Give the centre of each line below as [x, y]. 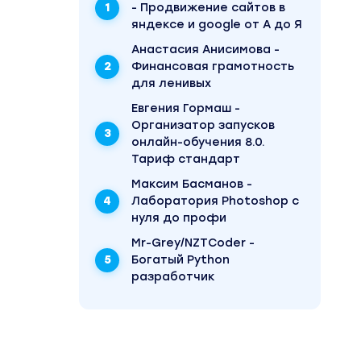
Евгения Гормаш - [186, 108]
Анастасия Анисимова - [205, 50]
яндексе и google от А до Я [217, 25]
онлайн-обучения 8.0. [198, 142]
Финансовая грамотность [213, 66]
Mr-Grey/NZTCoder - [193, 243]
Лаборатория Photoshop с [215, 201]
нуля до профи [179, 218]
